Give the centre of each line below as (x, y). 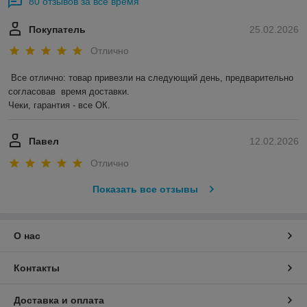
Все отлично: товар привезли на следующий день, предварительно (152, 78)
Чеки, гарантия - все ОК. (59, 106)
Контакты (37, 268)
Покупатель (57, 30)
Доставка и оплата (59, 300)
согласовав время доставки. (70, 92)
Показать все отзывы (145, 189)
